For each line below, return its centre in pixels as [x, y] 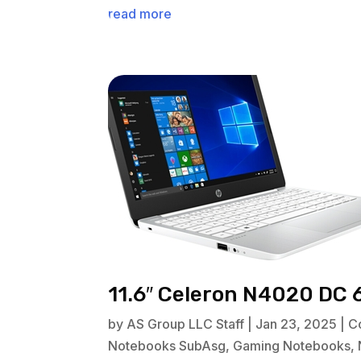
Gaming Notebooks [292, 346]
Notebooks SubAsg [167, 346]
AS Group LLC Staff [186, 324]
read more [140, 14]
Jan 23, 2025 [297, 324]
